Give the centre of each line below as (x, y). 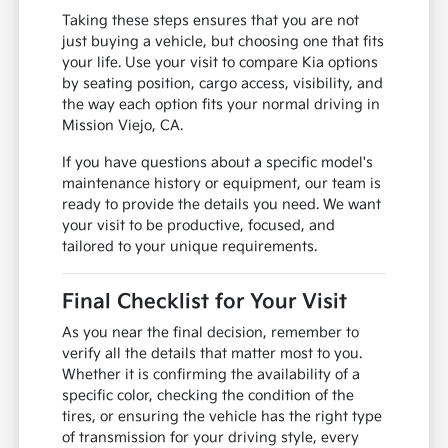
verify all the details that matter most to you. (212, 353)
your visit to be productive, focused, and (199, 225)
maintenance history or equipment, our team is (222, 183)
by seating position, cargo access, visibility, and (223, 83)
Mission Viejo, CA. (123, 125)
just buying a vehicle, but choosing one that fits (223, 41)
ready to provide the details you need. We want (222, 204)
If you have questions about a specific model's (218, 162)
